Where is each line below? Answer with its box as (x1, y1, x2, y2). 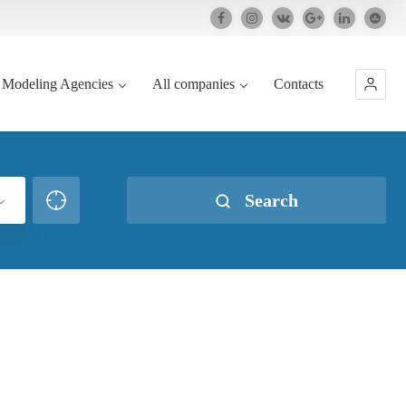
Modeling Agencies (2, 76, 113, 92)
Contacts (274, 76, 324, 92)
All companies (152, 76, 235, 92)
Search (240, 190, 298, 210)
